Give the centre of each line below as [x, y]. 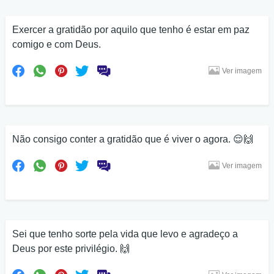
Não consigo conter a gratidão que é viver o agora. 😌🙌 [133, 139]
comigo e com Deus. [57, 44]
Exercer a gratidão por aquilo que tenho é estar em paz [131, 30]
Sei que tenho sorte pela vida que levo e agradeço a [125, 234]
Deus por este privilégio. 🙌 [71, 249]
